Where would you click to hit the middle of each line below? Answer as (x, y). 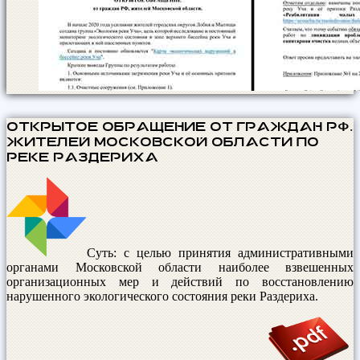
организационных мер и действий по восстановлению (180, 281)
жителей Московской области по (163, 141)
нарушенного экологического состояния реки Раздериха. (162, 296)
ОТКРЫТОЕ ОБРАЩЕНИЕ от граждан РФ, (180, 125)
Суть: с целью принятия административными (220, 252)
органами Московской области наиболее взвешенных (180, 267)
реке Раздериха (82, 156)
